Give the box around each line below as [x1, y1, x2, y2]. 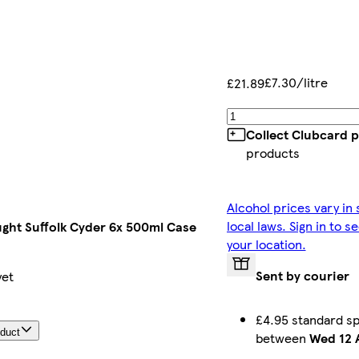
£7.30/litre [264, 73, 328, 92]
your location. [226, 235, 306, 254]
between [255, 329, 309, 348]
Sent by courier [255, 266, 349, 285]
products [245, 143, 300, 163]
